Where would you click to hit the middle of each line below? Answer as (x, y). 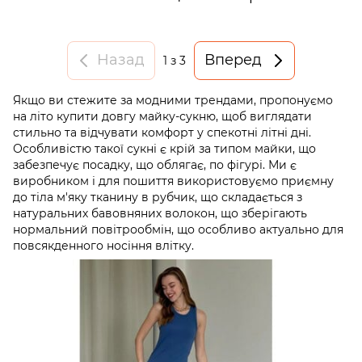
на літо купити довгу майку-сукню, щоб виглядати (162, 116)
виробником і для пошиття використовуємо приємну (173, 181)
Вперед (233, 60)
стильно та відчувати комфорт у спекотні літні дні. (162, 132)
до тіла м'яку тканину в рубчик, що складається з (158, 197)
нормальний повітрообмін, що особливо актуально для (178, 229)
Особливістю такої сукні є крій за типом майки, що (164, 148)
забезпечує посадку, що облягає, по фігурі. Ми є (155, 164)
